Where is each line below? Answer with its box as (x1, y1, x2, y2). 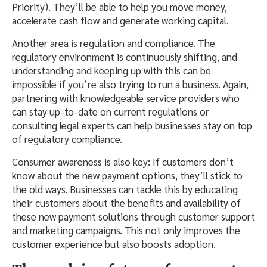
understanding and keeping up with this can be (12, 64, 211, 77)
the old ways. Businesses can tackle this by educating (12, 182, 238, 196)
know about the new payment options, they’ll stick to (12, 169, 243, 182)
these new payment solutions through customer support (12, 210, 255, 223)
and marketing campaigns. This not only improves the (12, 223, 240, 237)
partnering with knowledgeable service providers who (12, 91, 240, 105)
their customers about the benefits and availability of (12, 196, 241, 210)
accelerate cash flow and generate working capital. (12, 14, 229, 27)
